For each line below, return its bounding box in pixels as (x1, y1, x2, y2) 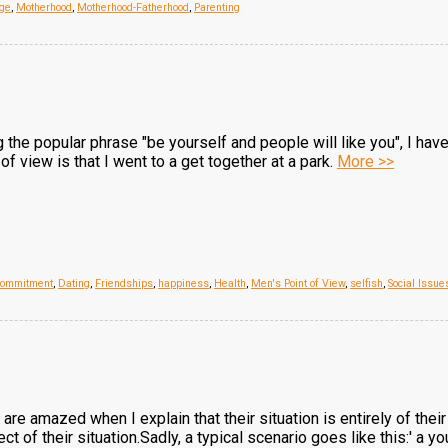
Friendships (95, 277, 153, 290)
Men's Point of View (251, 277, 345, 290)
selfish (350, 277, 383, 290)
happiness (158, 277, 209, 290)
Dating (58, 277, 90, 290)
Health (214, 277, 246, 290)
